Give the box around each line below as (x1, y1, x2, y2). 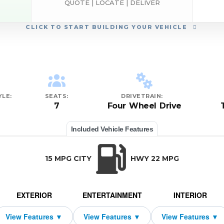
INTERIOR (173, 190, 207, 200)
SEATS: (44, 92, 68, 100)
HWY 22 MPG (128, 154, 179, 163)
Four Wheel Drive (107, 101, 181, 111)
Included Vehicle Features (70, 125, 153, 133)
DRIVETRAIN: (121, 92, 163, 100)
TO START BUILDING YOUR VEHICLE (48, 25, 189, 33)
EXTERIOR (16, 190, 52, 200)
